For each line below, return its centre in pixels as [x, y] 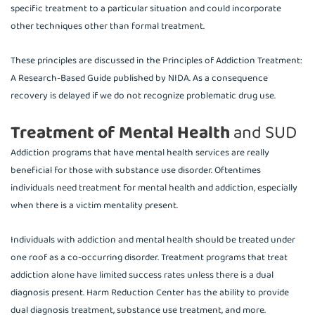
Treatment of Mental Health [120, 133]
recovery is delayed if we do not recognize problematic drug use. [143, 96]
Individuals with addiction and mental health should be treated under [153, 239]
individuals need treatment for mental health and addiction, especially [154, 188]
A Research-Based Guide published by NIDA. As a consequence [139, 78]
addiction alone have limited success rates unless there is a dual [142, 275]
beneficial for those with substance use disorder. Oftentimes [136, 171]
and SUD [263, 133]
